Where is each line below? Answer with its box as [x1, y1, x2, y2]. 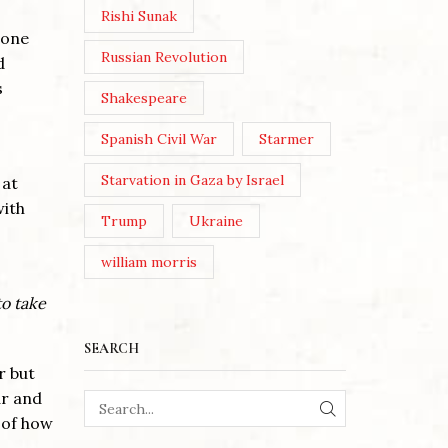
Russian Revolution [100, 48, 227, 67]
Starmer [259, 130, 315, 149]
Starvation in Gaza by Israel [100, 171, 284, 190]
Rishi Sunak [100, 7, 177, 26]
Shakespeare [100, 89, 187, 108]
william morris [100, 253, 197, 272]
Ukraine [189, 212, 244, 231]
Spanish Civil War [100, 130, 217, 149]
